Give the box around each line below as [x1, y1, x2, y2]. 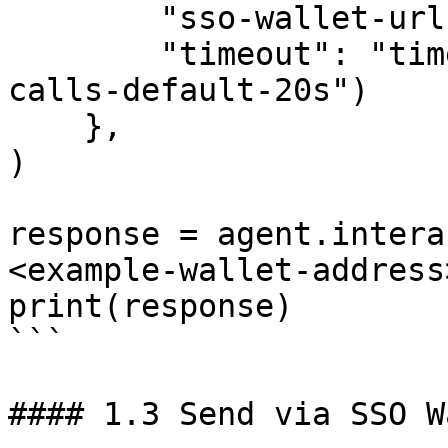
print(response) [8, 288, 293, 324]
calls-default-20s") [8, 72, 369, 108]
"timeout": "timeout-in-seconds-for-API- [8, 36, 160, 72]
